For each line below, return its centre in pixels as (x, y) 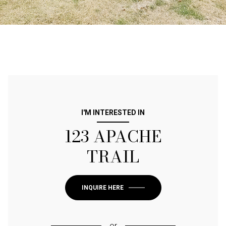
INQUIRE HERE (102, 187)
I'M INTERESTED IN (113, 112)
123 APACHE (113, 136)
